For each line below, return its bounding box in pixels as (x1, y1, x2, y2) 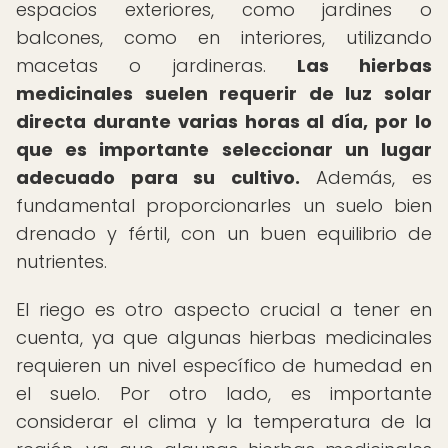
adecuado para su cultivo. (16, 165, 300, 190)
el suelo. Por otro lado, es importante (16, 381, 432, 406)
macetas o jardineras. (16, 53, 297, 78)
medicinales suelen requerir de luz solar (16, 81, 432, 106)
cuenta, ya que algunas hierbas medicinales (16, 325, 432, 350)
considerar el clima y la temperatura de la (16, 409, 432, 434)
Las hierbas (296, 53, 432, 78)
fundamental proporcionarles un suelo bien (16, 193, 432, 218)
